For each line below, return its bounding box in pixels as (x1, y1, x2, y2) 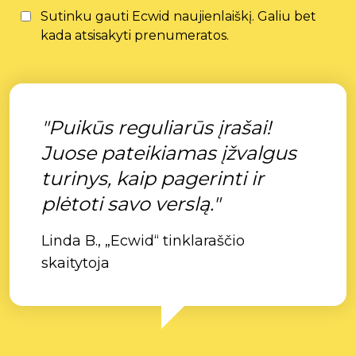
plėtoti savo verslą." (41, 192, 220, 215)
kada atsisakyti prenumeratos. (41, 28, 229, 43)
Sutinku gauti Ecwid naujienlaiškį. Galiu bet (41, 9, 316, 24)
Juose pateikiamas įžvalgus (41, 141, 296, 164)
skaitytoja (41, 254, 110, 272)
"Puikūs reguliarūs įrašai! (41, 116, 271, 139)
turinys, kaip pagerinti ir (41, 167, 264, 190)
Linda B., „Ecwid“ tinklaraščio (41, 232, 245, 250)
